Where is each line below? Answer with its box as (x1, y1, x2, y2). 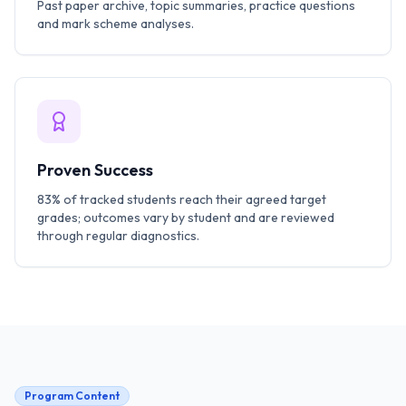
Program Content (24, 389, 120, 402)
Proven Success (37, 159, 153, 180)
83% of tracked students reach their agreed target (37, 191, 326, 208)
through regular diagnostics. (37, 227, 199, 244)
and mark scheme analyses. (37, 15, 194, 32)
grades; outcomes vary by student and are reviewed (37, 209, 334, 226)
